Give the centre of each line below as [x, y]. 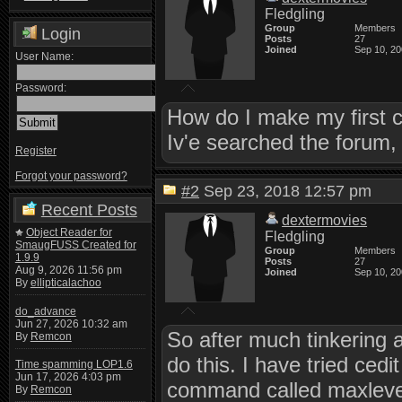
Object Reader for [69, 232]
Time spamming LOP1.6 [74, 365]
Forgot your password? [71, 176]
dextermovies [325, 220]
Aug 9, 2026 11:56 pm [68, 270]
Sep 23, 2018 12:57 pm [293, 191]
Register [35, 151]
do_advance [45, 311]
